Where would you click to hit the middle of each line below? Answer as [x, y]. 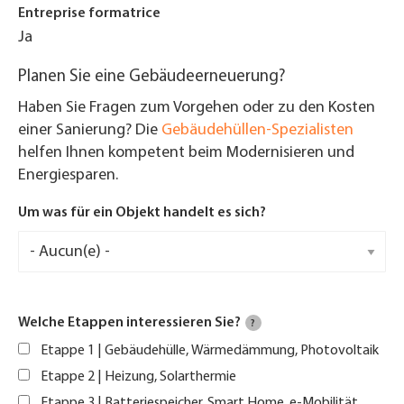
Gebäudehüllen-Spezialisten [257, 131]
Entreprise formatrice [89, 14]
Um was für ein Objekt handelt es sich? [142, 213]
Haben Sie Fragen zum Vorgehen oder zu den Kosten [197, 108]
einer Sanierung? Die [90, 131]
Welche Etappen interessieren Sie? [129, 322]
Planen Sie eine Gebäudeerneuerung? [152, 78]
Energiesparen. [70, 176]
